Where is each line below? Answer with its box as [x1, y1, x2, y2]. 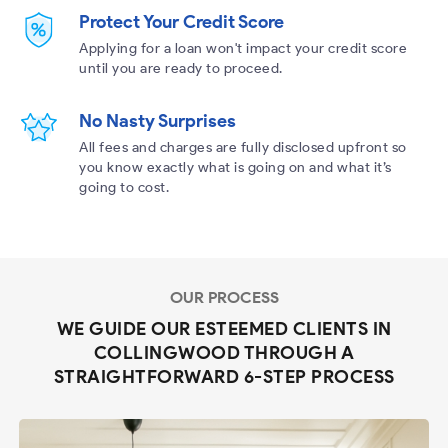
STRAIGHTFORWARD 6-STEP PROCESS [53, 365, 395, 388]
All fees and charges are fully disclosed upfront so [79, 138, 407, 156]
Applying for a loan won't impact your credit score [79, 39, 408, 57]
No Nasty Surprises [79, 109, 237, 132]
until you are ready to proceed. [79, 59, 283, 77]
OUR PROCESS [169, 287, 279, 307]
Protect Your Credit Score [79, 10, 285, 33]
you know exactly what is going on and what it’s [79, 158, 392, 176]
